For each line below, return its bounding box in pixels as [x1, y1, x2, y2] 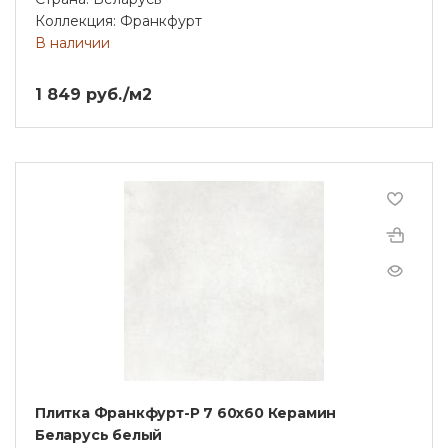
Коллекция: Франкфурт [35, 11, 202, 30]
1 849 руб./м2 [35, 84, 152, 104]
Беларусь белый [35, 425, 163, 444]
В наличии [35, 33, 110, 52]
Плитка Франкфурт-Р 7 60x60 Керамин [35, 403, 337, 422]
